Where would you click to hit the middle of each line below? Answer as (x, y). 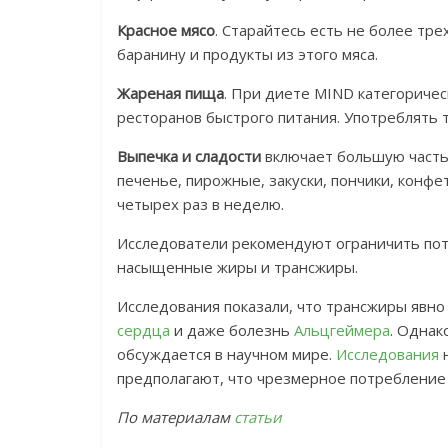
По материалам (175, 417)
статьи (258, 417)
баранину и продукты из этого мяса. (247, 54)
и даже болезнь (232, 330)
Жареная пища (170, 93)
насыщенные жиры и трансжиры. (237, 267)
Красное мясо (166, 30)
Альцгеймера (342, 330)
